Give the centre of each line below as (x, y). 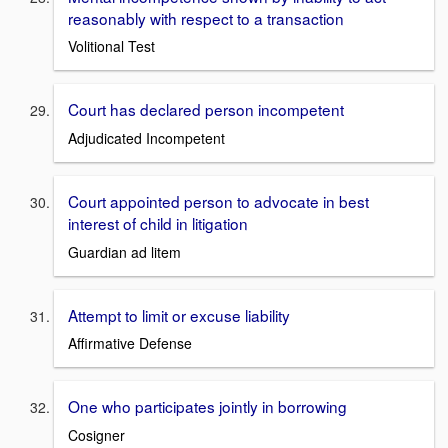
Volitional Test (111, 46)
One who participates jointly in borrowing (207, 406)
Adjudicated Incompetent (146, 137)
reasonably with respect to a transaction (206, 17)
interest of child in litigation (158, 222)
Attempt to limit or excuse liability (179, 314)
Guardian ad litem (124, 251)
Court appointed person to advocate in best (218, 200)
